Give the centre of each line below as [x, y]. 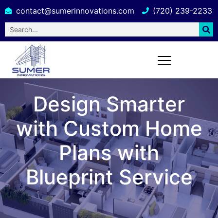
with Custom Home [109, 128]
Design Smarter [109, 104]
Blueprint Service [109, 177]
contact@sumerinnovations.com [75, 11]
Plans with [109, 152]
